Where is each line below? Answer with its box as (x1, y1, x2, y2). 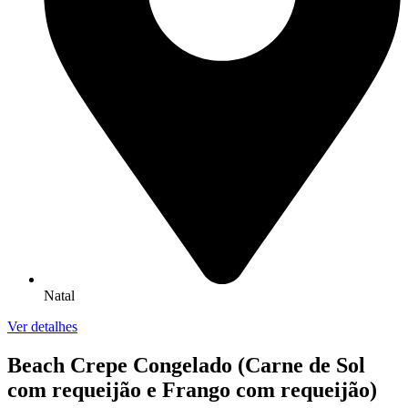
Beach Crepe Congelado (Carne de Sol (7, 352, 365, 377)
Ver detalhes (7, 318, 77, 334)
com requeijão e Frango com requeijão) (7, 377, 377, 402)
